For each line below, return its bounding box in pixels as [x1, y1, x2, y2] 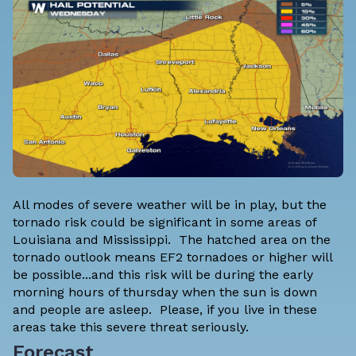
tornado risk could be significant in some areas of [13, 215, 316, 230]
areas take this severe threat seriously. [13, 319, 257, 335]
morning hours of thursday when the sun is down [13, 284, 317, 300]
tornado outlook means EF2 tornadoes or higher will [13, 250, 332, 265]
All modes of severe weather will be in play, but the [13, 197, 327, 213]
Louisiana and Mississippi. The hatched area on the [13, 232, 331, 248]
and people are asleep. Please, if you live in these [13, 302, 317, 318]
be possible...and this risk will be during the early [13, 267, 313, 283]
